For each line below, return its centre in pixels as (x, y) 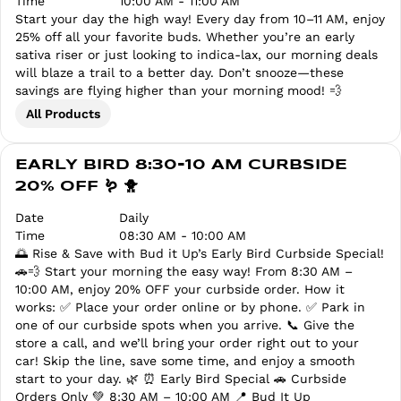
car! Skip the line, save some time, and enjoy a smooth (185, 361)
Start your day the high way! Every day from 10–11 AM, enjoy (200, 19)
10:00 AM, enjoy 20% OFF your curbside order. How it (180, 290)
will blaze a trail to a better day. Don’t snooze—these (179, 73)
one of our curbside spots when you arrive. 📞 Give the (185, 325)
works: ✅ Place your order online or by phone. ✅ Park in (190, 307)
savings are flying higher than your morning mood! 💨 (179, 91)
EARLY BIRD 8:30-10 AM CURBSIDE (181, 166)
